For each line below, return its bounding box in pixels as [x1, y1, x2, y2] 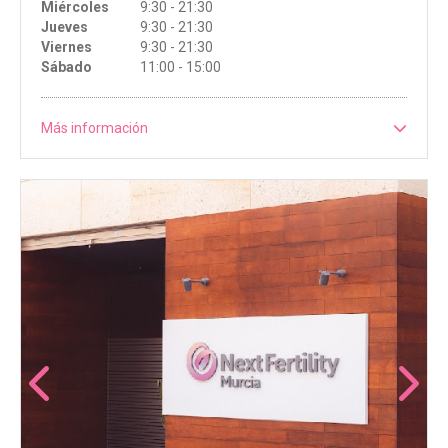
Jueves [41, 19, 88, 36]
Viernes [41, 39, 92, 56]
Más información [41, 120, 148, 137]
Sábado [41, 59, 92, 76]
